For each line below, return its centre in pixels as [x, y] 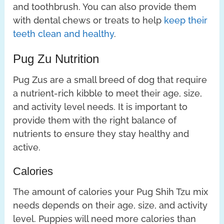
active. [27, 147]
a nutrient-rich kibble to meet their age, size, [108, 93]
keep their [186, 20]
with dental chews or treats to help [89, 20]
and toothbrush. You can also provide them [105, 7]
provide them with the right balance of [95, 120]
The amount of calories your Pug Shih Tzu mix [111, 192]
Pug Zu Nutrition [56, 59]
